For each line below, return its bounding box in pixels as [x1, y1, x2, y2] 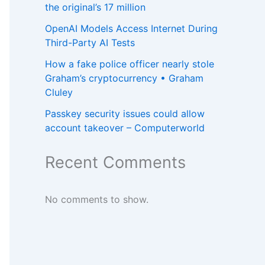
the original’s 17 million [45, 1, 146, 14]
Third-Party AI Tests [45, 37, 135, 49]
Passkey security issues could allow [45, 108, 205, 120]
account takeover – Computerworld [45, 122, 205, 134]
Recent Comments [45, 153, 186, 173]
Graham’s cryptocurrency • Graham [45, 72, 203, 85]
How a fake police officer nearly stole [45, 58, 214, 70]
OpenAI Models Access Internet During [45, 22, 218, 35]
